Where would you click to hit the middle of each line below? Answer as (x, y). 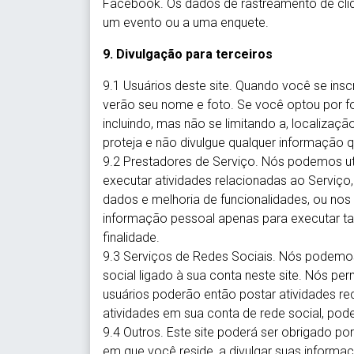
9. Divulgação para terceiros (188, 54)
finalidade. (131, 237)
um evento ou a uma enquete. (186, 23)
